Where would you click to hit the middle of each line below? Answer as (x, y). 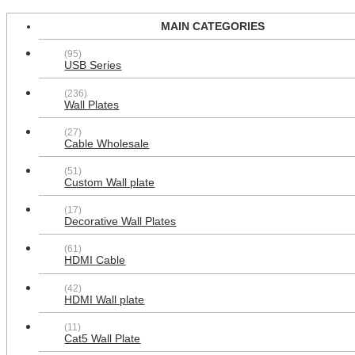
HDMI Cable (95, 261)
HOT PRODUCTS (161, 204)
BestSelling (49, 244)
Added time (236, 244)
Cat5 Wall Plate (103, 338)
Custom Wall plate (110, 182)
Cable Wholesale (107, 143)
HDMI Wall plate (105, 300)
